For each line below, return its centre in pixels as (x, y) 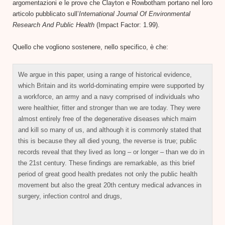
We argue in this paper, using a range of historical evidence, (105, 74)
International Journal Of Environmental (135, 14)
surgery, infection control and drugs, (70, 196)
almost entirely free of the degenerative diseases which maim (107, 119)
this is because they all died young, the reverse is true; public (107, 141)
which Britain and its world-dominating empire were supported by (111, 85)
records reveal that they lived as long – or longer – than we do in (111, 152)
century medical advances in (159, 185)
